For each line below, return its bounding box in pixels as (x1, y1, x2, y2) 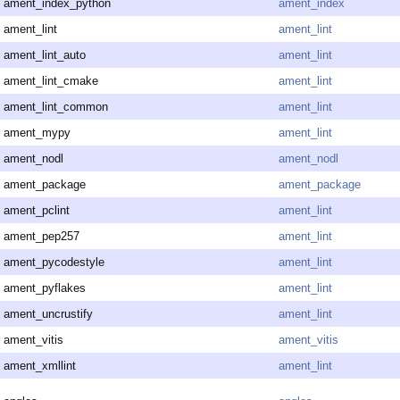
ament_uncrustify (4, 307, 93, 321)
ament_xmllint (4, 359, 76, 373)
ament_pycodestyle (4, 255, 104, 270)
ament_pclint (4, 204, 70, 218)
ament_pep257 (4, 229, 79, 244)
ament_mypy (4, 126, 71, 140)
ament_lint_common (4, 100, 108, 114)
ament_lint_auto (4, 48, 86, 62)
